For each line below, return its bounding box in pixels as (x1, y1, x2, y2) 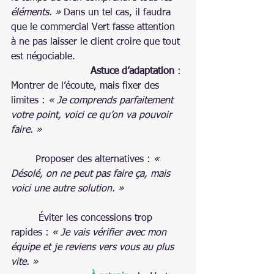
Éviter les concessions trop (29, 213, 155, 223)
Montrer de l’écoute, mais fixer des (11, 81, 162, 91)
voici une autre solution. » (11, 183, 124, 194)
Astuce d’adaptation (91, 66, 174, 76)
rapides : (11, 228, 52, 238)
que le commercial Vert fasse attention (11, 22, 178, 32)
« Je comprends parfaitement (48, 95, 176, 106)
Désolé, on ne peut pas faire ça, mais (11, 169, 173, 179)
